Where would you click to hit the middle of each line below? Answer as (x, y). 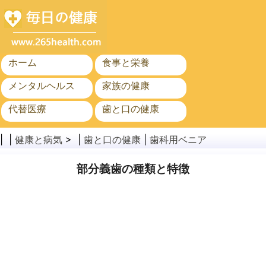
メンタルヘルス (42, 85)
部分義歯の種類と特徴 (133, 169)
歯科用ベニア (178, 140)
